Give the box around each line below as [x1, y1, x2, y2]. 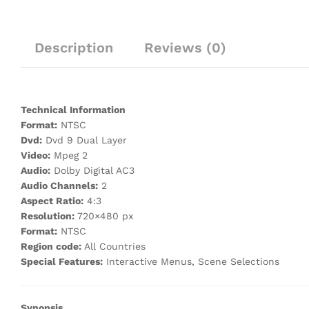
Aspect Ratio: [21, 195, 83, 207]
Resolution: [21, 210, 74, 222]
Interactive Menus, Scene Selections [103, 256, 279, 268]
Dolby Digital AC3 [50, 165, 134, 177]
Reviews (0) [144, 39, 226, 57]
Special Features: [21, 256, 103, 268]
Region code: [21, 241, 81, 252]
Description [34, 39, 113, 57]
